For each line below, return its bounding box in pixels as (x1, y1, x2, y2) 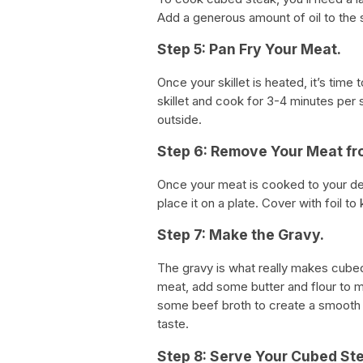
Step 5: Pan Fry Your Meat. (157, 41, 341, 58)
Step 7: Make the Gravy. (157, 226, 324, 244)
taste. (157, 316, 189, 331)
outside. (157, 111, 202, 127)
